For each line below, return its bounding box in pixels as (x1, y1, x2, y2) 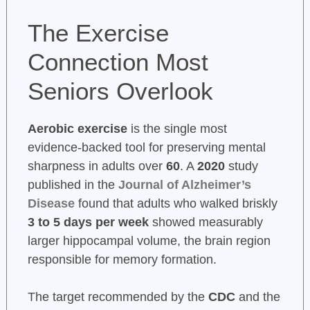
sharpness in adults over (27, 159, 166, 174)
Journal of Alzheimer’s (118, 178, 251, 192)
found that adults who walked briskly (74, 197, 277, 211)
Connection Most (27, 48, 208, 76)
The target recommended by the (27, 290, 208, 304)
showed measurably (148, 215, 263, 230)
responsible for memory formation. (27, 253, 217, 267)
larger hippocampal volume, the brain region (27, 234, 271, 248)
